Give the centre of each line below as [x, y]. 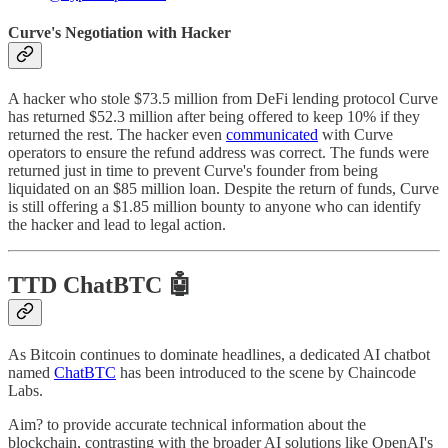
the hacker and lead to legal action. [117, 225]
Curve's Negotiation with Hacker [119, 33]
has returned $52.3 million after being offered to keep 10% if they [214, 117]
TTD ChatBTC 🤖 [100, 285]
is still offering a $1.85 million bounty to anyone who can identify [214, 207]
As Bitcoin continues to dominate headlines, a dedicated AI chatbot [219, 355]
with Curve [355, 135]
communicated [272, 135]
